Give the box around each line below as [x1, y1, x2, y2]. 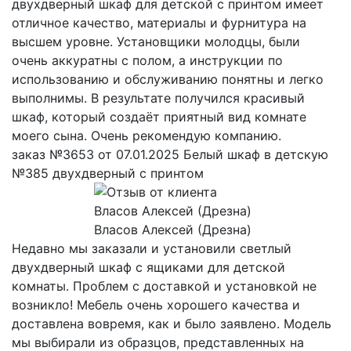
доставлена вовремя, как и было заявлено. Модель [12, 315, 331, 331]
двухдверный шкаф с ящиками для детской [12, 259, 285, 275]
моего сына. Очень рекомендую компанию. [12, 127, 281, 143]
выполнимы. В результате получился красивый [12, 89, 305, 106]
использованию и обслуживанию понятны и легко [12, 71, 324, 87]
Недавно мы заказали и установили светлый [12, 240, 291, 256]
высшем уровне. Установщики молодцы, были [12, 33, 300, 49]
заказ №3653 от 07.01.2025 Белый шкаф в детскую [12, 146, 328, 162]
